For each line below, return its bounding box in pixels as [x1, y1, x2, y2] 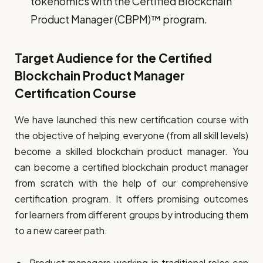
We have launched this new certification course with [15, 113, 248, 126]
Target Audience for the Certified [15, 50, 212, 66]
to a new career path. [15, 224, 107, 237]
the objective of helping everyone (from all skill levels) [15, 129, 248, 141]
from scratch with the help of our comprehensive [15, 176, 248, 189]
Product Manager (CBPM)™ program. [30, 12, 207, 26]
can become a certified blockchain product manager [15, 160, 248, 173]
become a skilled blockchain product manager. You [15, 144, 248, 157]
